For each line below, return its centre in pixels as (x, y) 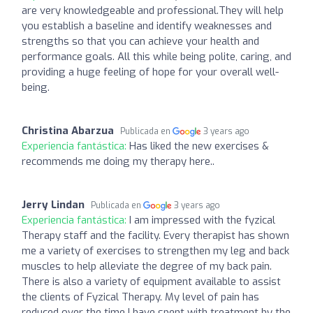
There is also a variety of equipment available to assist (151, 281)
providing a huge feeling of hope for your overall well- (150, 72)
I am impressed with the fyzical (202, 220)
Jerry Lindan (53, 204)
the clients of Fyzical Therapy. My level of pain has (140, 297)
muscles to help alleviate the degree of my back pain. (147, 266)
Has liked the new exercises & (199, 146)
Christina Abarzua (68, 130)
